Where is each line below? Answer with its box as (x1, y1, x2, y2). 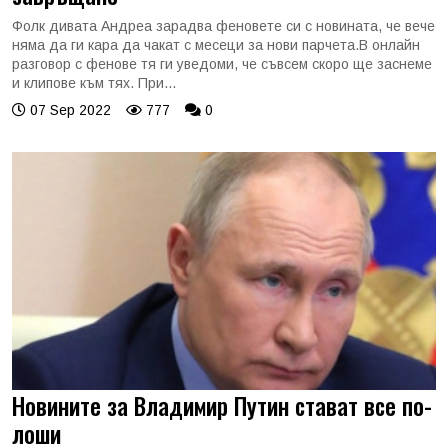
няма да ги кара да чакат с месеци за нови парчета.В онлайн (12, 36, 420, 53)
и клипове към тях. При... (12, 74, 176, 91)
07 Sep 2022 (26, 101, 111, 118)
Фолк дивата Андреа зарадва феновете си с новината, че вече (12, 17, 435, 34)
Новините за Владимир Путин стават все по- (12, 388, 432, 423)
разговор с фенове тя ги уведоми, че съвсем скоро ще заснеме (12, 55, 432, 72)
